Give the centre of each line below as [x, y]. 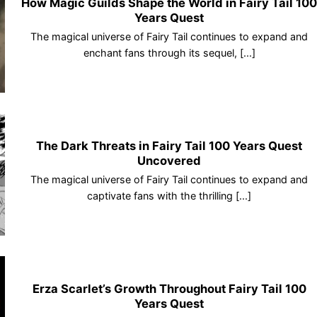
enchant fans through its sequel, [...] [169, 52]
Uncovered [169, 161]
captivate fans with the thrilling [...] [169, 195]
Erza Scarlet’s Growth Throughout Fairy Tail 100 [169, 289]
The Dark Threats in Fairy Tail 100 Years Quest [169, 146]
